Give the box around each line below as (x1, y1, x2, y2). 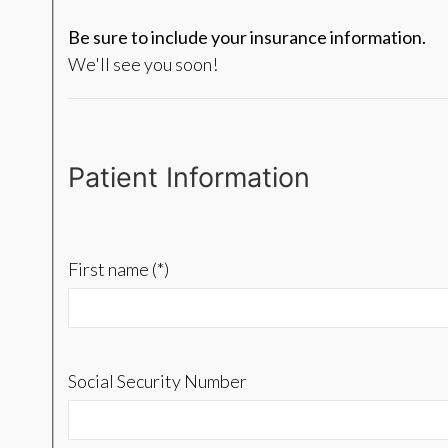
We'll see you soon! (67, 53, 218, 76)
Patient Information (67, 161, 310, 195)
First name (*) (67, 258, 169, 281)
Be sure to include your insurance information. (67, 26, 426, 49)
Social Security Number (67, 370, 247, 393)
